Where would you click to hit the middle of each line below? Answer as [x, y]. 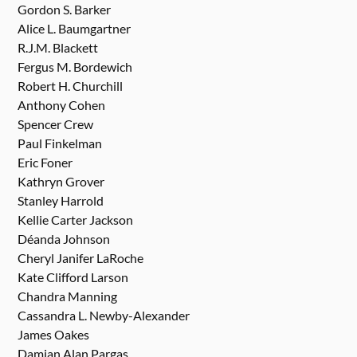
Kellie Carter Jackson [76, 219]
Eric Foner [45, 162]
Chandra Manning [68, 296]
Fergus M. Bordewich [75, 66]
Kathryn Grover [61, 181]
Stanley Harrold [61, 200]
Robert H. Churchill [71, 85]
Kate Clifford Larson [73, 277]
